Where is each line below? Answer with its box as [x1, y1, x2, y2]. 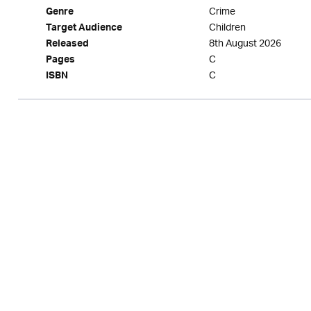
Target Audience [45, 19, 122, 39]
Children [208, 17, 246, 39]
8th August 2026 [208, 33, 281, 55]
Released [45, 35, 89, 55]
